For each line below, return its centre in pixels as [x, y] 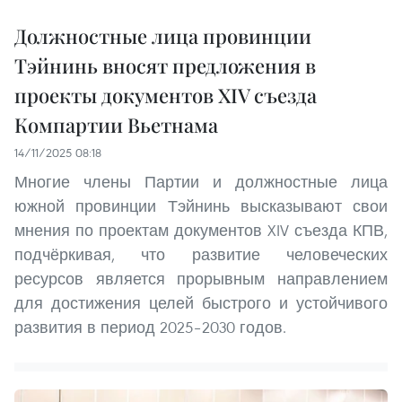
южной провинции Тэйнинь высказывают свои [201, 206]
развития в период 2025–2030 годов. [150, 328]
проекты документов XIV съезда [166, 96]
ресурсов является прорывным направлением [201, 279]
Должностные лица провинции [163, 36]
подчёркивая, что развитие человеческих [201, 255]
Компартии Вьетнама [116, 125]
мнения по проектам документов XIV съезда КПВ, [201, 231]
